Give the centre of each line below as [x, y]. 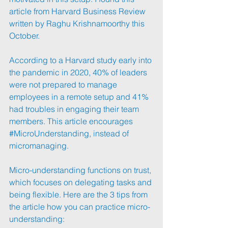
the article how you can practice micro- [80, 206]
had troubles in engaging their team [75, 109]
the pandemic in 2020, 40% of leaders [79, 72]
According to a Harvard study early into [81, 60]
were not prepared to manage [64, 84]
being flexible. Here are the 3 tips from [79, 194]
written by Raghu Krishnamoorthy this [78, 23]
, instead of [110, 133]
